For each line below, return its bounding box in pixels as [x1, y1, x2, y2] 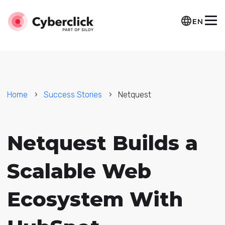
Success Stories [43, 90, 102, 99]
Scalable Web [7, 159, 151, 183]
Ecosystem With [7, 187, 183, 211]
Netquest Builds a [7, 131, 198, 155]
